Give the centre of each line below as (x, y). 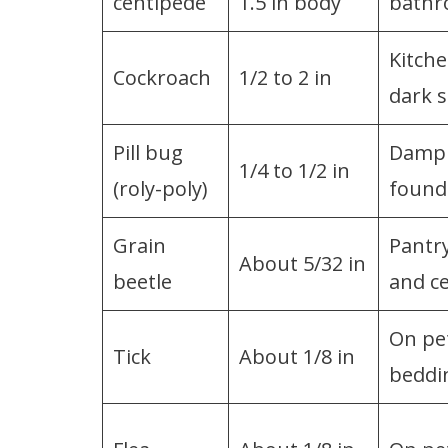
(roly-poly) (160, 188)
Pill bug (148, 152)
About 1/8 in (297, 356)
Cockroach (162, 77)
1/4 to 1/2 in (294, 170)
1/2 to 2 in (285, 77)
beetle (142, 281)
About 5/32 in (302, 263)
